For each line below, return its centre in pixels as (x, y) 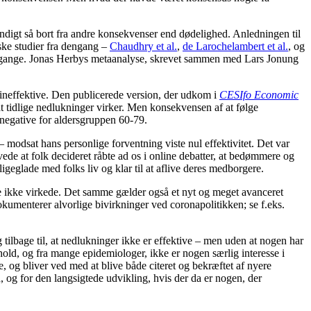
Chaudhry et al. (143, 47)
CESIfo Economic (259, 95)
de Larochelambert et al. (235, 47)
